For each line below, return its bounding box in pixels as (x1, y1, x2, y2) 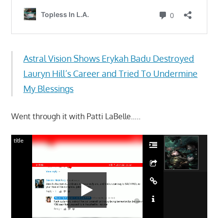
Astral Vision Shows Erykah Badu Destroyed (23, 53, 194, 64)
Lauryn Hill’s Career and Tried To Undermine (23, 68, 198, 79)
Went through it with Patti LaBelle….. (11, 111, 141, 121)
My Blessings (23, 83, 73, 94)
